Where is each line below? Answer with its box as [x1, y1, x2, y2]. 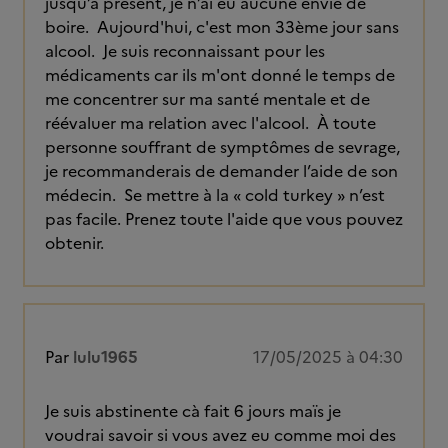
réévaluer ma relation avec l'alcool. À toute [45, 111, 376, 135]
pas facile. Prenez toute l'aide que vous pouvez [45, 207, 403, 231]
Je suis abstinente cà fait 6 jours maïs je [45, 399, 341, 423]
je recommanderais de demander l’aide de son [45, 159, 398, 183]
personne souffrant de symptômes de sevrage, [45, 135, 400, 159]
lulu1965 [73, 345, 138, 369]
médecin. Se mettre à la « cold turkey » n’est [45, 183, 385, 207]
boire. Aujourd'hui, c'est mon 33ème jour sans [45, 15, 399, 39]
